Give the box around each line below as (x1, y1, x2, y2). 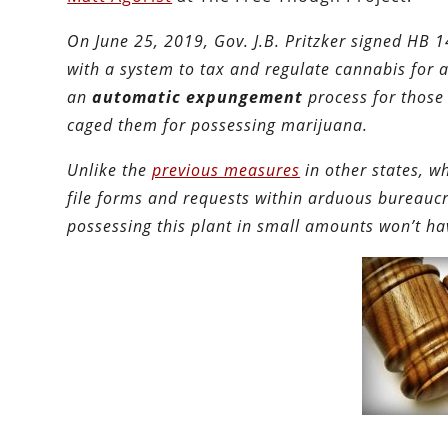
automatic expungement (92, 86, 309, 109)
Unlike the (67, 159, 153, 182)
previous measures (152, 159, 301, 182)
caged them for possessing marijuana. (67, 114, 369, 137)
